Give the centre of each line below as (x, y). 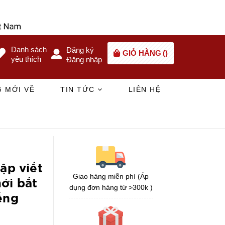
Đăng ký (80, 50)
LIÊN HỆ (145, 89)
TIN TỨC (79, 89)
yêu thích (26, 59)
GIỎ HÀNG (142, 53)
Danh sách (29, 49)
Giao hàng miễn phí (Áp (111, 176)
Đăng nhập (84, 59)
